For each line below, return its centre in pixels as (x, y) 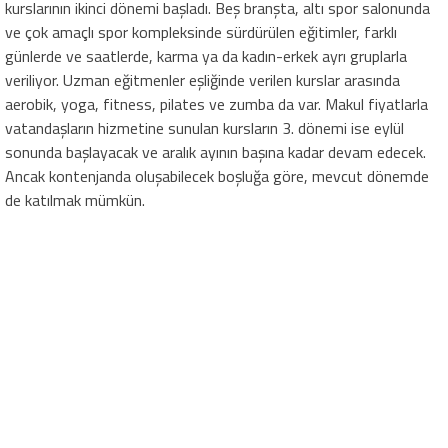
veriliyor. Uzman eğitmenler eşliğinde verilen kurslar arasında (202, 80)
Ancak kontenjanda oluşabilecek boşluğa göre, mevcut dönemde (217, 176)
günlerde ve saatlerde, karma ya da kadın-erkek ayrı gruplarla (206, 56)
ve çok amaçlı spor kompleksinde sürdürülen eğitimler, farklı (201, 32)
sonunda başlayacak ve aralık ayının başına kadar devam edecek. (215, 152)
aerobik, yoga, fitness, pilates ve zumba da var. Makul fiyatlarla (216, 104)
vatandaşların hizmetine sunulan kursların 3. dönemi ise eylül (204, 128)
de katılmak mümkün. (75, 200)
